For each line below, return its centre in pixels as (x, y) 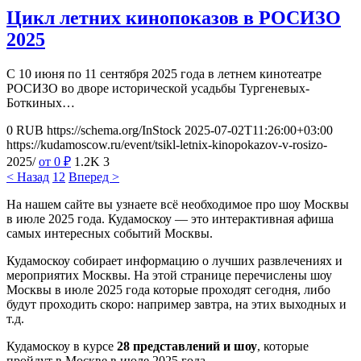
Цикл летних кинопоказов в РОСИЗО (174, 17)
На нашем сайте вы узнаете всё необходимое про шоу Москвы (178, 204)
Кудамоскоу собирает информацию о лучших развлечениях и (174, 260)
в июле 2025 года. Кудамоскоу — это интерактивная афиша (170, 218)
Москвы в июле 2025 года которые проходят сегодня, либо (168, 289)
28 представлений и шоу (187, 346)
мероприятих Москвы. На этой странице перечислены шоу (169, 275)
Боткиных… (41, 102)
